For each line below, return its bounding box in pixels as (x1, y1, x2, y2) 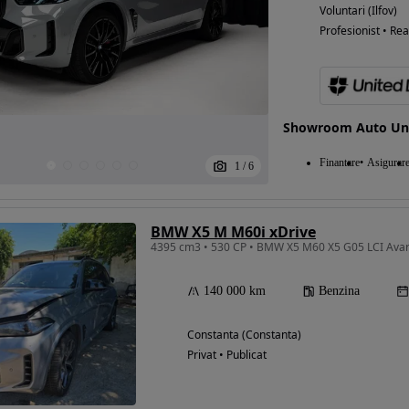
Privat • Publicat (187, 347, 267, 363)
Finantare (319, 156, 360, 170)
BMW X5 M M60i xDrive (151, 222, 316, 243)
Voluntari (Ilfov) (319, 3, 397, 19)
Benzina (319, 284, 360, 299)
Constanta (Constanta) (187, 327, 301, 343)
